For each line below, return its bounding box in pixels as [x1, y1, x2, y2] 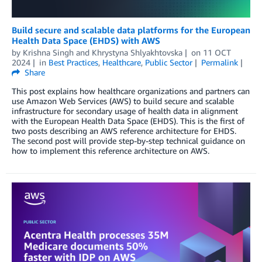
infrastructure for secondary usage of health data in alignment [12, 106, 238, 116]
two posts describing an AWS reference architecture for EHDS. [12, 126, 236, 136]
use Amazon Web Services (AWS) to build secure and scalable [12, 96, 234, 106]
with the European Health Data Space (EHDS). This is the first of [12, 116, 244, 126]
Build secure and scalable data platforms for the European [12, 25, 250, 36]
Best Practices [48, 57, 98, 68]
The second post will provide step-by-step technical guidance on [12, 136, 245, 146]
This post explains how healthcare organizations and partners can [12, 86, 250, 96]
